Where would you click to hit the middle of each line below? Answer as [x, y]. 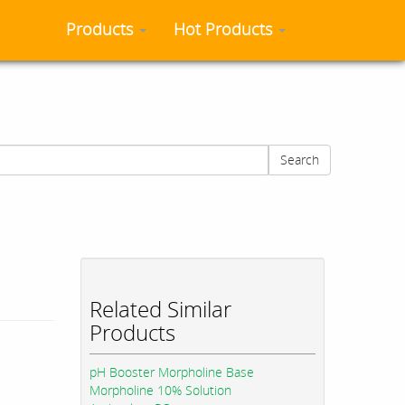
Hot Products [225, 29]
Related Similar [160, 309]
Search [300, 160]
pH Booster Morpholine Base [172, 372]
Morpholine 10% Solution [160, 391]
